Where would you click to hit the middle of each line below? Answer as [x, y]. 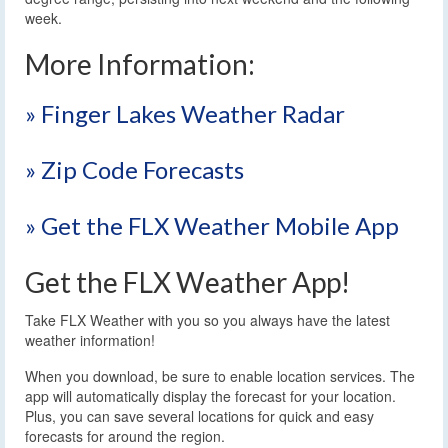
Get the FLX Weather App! [187, 281]
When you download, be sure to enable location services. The [220, 375]
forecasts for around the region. [125, 435]
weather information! [90, 339]
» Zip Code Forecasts [134, 169]
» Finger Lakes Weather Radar [185, 113]
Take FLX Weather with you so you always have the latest [207, 319]
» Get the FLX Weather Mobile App [212, 225]
